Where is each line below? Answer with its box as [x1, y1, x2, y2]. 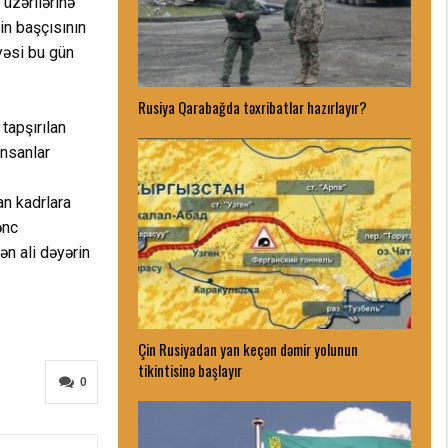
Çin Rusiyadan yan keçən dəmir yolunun [138, 337, 359, 360]
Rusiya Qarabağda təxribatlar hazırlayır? [138, 96, 368, 119]
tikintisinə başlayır [138, 358, 243, 381]
